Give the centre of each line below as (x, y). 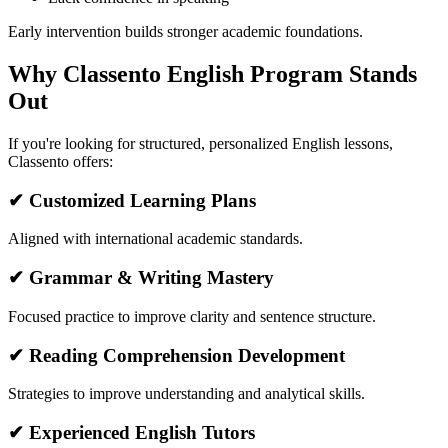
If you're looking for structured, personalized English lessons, (200, 143)
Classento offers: (60, 161)
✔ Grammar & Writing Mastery (141, 278)
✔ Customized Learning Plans (132, 200)
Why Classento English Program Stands (212, 74)
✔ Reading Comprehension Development (176, 355)
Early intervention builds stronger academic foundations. (185, 32)
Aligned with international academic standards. (155, 239)
